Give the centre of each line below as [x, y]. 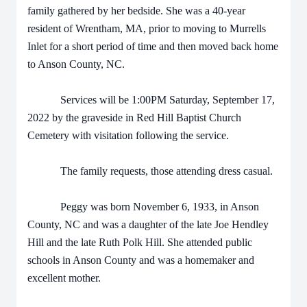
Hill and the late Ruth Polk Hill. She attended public [140, 242]
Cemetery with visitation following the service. [128, 135]
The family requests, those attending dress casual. [150, 171]
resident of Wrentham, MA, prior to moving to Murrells [147, 28]
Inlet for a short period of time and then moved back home [153, 46]
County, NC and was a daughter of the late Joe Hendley [148, 224]
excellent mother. [64, 278]
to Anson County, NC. [76, 64]
